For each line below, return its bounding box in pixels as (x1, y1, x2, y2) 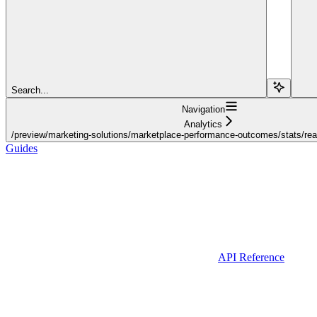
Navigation (181, 103, 225, 115)
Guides (6, 142, 38, 154)
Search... (11, 84, 49, 96)
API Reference (218, 250, 284, 263)
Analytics (184, 118, 222, 129)
